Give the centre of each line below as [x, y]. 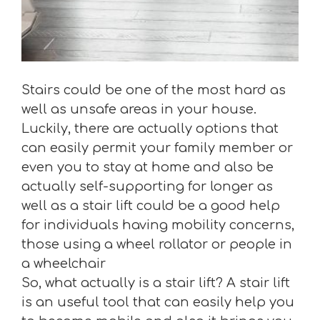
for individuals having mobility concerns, [158, 225]
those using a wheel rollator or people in [157, 244]
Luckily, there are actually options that [150, 129]
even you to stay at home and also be [147, 167]
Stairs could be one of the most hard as [154, 90]
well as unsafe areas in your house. [139, 109]
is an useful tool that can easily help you [158, 302]
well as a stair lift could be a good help [151, 206]
